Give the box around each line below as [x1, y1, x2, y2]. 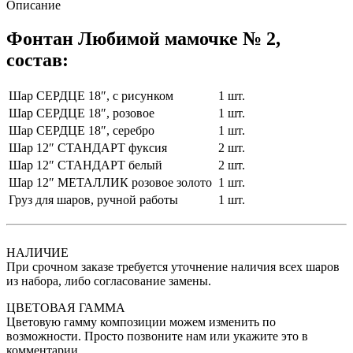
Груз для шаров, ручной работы [9, 193, 178, 207]
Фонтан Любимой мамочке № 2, [6, 28, 281, 50]
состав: [6, 50, 69, 71]
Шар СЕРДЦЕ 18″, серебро [9, 124, 154, 138]
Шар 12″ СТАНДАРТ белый [9, 158, 162, 173]
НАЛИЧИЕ [6, 246, 69, 260]
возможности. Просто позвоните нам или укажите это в [6, 329, 308, 344]
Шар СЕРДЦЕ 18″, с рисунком [9, 89, 173, 103]
